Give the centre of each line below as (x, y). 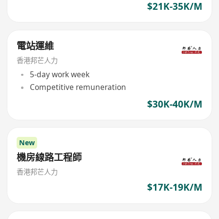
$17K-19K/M (175, 187)
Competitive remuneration (78, 87)
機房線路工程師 (49, 157)
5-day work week (59, 75)
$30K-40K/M (175, 104)
